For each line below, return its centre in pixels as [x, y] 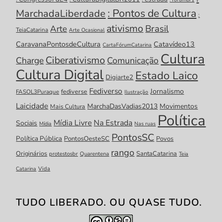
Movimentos [179, 107]
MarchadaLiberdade [61, 14]
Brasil [157, 29]
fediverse [74, 92]
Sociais [27, 123]
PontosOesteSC [87, 139]
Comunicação [133, 61]
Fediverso [106, 91]
